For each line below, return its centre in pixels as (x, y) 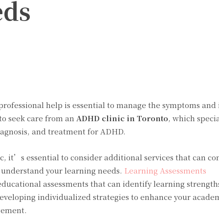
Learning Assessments (165, 170)
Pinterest (67, 66)
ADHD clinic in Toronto (122, 118)
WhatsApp (132, 66)
